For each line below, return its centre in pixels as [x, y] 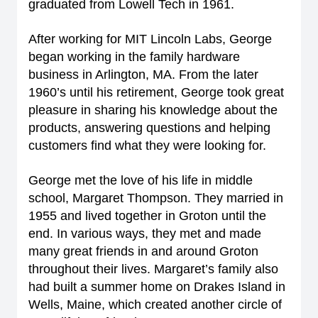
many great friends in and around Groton [143, 251]
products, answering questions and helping [149, 128]
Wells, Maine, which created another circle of [155, 305]
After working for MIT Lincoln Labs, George [150, 39]
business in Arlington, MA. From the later [143, 75]
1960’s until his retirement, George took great [156, 92]
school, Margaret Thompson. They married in [156, 198]
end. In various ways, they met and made [145, 234]
